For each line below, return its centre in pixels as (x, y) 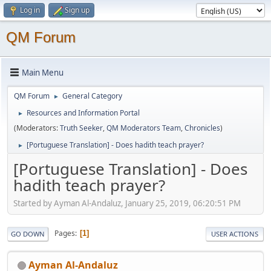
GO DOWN (28, 233)
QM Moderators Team (144, 128)
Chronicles (202, 128)
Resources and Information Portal (83, 113)
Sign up (77, 10)
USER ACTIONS (235, 233)
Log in (30, 10)
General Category (92, 96)
